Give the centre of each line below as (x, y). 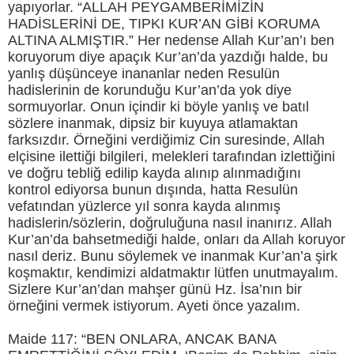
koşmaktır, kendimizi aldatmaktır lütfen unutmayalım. (173, 273)
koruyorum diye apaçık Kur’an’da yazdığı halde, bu (168, 57)
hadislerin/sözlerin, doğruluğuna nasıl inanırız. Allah (170, 223)
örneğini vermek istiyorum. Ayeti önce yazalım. (154, 306)
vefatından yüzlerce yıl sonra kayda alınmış (144, 207)
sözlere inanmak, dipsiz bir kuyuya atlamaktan (153, 124)
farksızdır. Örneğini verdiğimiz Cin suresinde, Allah (166, 140)
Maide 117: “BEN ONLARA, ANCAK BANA (142, 339)
